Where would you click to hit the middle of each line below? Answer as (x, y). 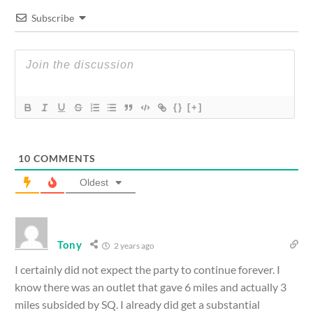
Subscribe (53, 17)
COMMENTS (63, 158)
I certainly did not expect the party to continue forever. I (147, 269)
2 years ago (133, 245)
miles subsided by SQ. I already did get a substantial (137, 304)
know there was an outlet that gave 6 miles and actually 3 (151, 286)
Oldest (94, 182)
